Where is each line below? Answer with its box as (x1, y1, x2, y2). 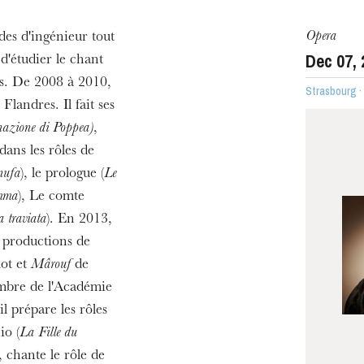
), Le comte (17, 190, 84, 205)
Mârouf (30, 258, 71, 273)
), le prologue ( (19, 167, 104, 182)
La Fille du (19, 327, 77, 341)
